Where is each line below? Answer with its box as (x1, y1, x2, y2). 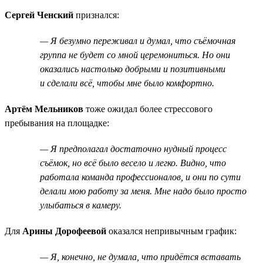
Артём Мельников (5, 103, 83, 114)
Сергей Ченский (5, 9, 73, 20)
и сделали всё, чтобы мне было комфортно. (40, 77, 214, 88)
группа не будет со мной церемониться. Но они (40, 49, 230, 60)
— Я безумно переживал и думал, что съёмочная (40, 35, 235, 46)
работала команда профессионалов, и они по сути (40, 171, 241, 182)
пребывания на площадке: (5, 117, 109, 128)
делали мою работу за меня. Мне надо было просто (40, 186, 247, 196)
